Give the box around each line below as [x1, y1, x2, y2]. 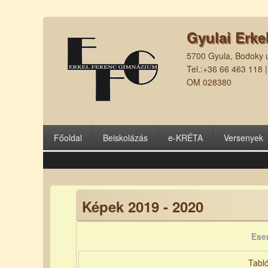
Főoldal [53, 132, 82, 144]
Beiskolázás [102, 132, 148, 144]
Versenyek [224, 132, 264, 144]
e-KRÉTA [168, 132, 203, 144]
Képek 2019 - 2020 [82, 196, 204, 217]
